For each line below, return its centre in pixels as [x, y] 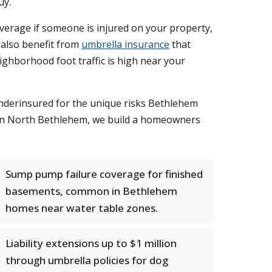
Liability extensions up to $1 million [91, 243]
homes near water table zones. [82, 208]
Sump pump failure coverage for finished [104, 174]
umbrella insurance [125, 44]
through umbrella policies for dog [87, 260]
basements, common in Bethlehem [91, 191]
